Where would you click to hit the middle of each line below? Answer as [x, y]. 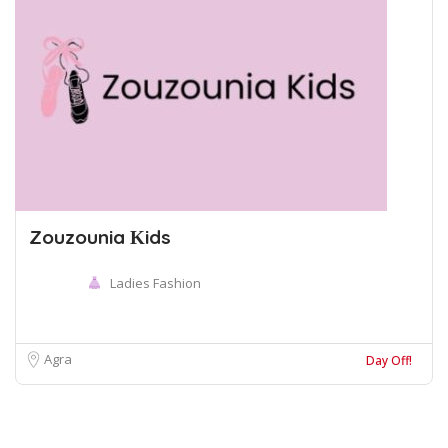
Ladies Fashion [155, 283]
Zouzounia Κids [100, 237]
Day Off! [389, 360]
